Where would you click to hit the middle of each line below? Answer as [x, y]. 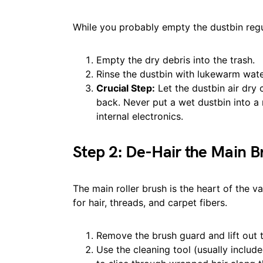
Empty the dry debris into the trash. [176, 60]
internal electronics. [140, 116]
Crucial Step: [126, 88]
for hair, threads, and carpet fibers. [150, 203]
